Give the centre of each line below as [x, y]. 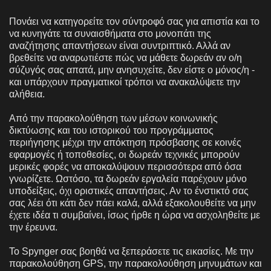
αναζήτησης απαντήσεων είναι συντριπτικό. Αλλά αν [120, 45]
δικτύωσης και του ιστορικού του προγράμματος [111, 130]
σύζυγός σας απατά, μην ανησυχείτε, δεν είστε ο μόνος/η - [132, 70]
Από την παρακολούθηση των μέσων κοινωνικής [113, 118]
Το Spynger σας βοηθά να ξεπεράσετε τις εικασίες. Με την [131, 251]
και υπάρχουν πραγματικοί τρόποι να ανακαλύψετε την [125, 82]
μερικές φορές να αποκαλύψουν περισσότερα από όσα [125, 166]
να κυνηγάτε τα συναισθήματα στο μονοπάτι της [110, 33]
